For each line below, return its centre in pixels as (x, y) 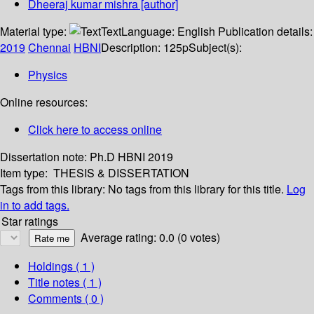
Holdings (50, 266)
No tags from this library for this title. (196, 189)
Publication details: (265, 32)
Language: (149, 32)
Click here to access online (95, 130)
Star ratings (30, 221)
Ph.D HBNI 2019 (131, 157)
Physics (48, 75)
